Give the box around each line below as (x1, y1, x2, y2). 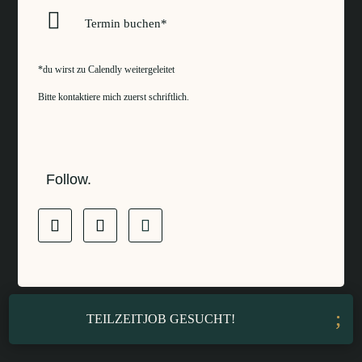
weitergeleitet (122, 64, 175, 75)
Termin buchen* (84, 17, 167, 30)
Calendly (88, 64, 123, 75)
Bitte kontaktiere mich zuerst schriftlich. (38, 91, 190, 103)
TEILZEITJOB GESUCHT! (86, 311, 235, 326)
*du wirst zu (38, 64, 89, 75)
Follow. (46, 171, 92, 187)
